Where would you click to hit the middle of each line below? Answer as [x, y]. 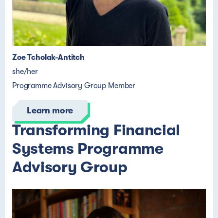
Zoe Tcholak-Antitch [48, 57]
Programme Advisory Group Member [74, 86]
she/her [25, 72]
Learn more [50, 110]
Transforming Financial [96, 130]
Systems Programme [88, 149]
